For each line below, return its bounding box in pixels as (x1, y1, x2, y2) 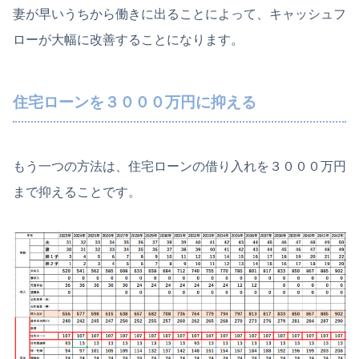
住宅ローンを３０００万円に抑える (13, 93, 256, 111)
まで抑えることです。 (13, 184, 141, 199)
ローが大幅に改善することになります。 (13, 32, 244, 46)
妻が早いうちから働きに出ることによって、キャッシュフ (13, 6, 346, 21)
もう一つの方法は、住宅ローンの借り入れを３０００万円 (13, 159, 346, 173)
